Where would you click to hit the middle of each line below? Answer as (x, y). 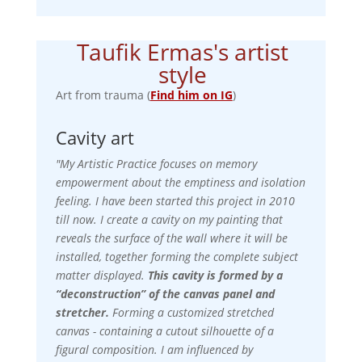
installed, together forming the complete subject (177, 256)
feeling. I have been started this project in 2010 (175, 200)
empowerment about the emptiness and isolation (180, 182)
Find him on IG (191, 95)
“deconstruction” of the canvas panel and (165, 293)
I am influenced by (206, 349)
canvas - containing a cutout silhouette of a (164, 330)
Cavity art (95, 137)
